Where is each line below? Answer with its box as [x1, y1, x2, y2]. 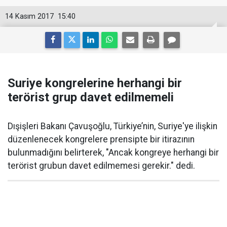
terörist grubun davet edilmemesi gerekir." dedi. [8, 161, 195, 171]
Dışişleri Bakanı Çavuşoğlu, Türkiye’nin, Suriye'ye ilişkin [8, 121, 217, 131]
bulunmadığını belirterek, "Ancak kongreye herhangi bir [8, 147, 219, 158]
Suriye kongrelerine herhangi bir [8, 76, 182, 90]
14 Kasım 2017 [5, 12, 54, 21]
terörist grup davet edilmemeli [8, 90, 174, 104]
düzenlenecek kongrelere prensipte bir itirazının [8, 134, 195, 144]
